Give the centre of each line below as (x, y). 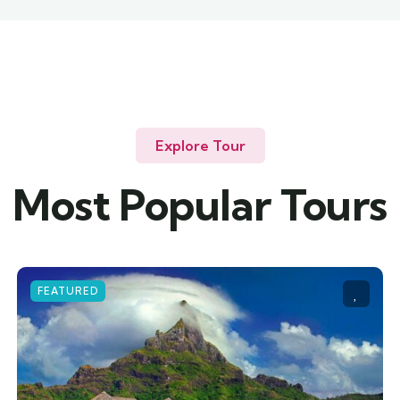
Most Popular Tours (200, 205)
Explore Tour (200, 146)
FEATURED (67, 291)
